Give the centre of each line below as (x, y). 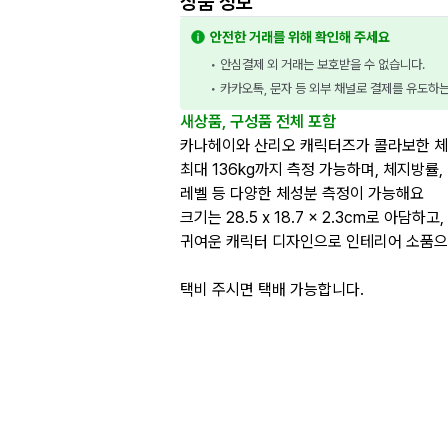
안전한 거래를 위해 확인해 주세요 (300, 37)
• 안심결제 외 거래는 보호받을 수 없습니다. (317, 64)
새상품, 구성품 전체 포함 (258, 121)
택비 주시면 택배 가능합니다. (272, 289)
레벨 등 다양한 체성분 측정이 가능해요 (302, 193)
